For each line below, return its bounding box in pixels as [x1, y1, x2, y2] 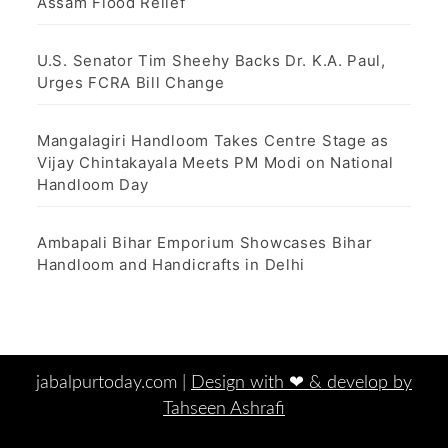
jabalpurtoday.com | [36, 374, 191, 393]
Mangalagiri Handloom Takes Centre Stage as [37, 131, 389, 151]
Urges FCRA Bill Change [37, 73, 225, 93]
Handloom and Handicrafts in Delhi [37, 255, 306, 275]
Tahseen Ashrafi [163, 400, 285, 419]
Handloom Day [37, 175, 149, 195]
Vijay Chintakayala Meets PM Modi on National [37, 153, 394, 173]
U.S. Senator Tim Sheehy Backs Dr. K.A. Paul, [37, 51, 386, 71]
